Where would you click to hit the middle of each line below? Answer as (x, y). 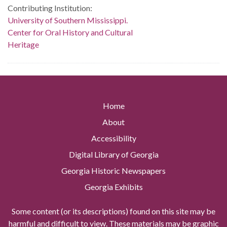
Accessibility (113, 138)
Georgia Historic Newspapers (113, 171)
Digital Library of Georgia (113, 155)
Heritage (23, 45)
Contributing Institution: (50, 8)
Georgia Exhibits (113, 187)
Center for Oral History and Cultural (70, 32)
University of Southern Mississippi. (68, 20)
